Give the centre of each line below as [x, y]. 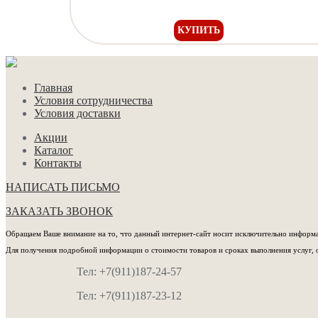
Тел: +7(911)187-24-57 [129, 272]
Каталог [54, 150]
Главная [53, 88]
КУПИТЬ [199, 30]
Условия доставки [77, 113]
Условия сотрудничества [93, 100]
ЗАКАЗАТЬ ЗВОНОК [59, 211]
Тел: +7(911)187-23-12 [129, 296]
